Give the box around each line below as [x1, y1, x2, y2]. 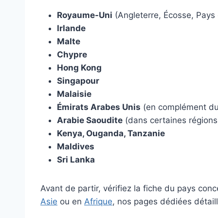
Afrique [84, 197, 112, 207]
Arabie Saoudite [57, 115, 123, 126]
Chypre [57, 50, 87, 60]
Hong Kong [57, 63, 102, 73]
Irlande [57, 23, 86, 34]
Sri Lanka [57, 155, 95, 165]
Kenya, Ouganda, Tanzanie [57, 128, 165, 139]
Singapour [57, 76, 99, 86]
